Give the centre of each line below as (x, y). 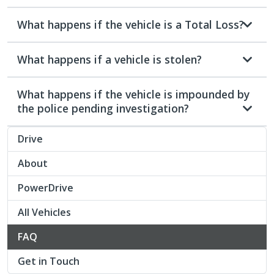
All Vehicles (44, 212)
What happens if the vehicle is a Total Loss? (131, 24)
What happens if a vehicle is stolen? (109, 59)
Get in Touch (49, 261)
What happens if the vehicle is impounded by (133, 94)
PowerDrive (46, 187)
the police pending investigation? (103, 108)
